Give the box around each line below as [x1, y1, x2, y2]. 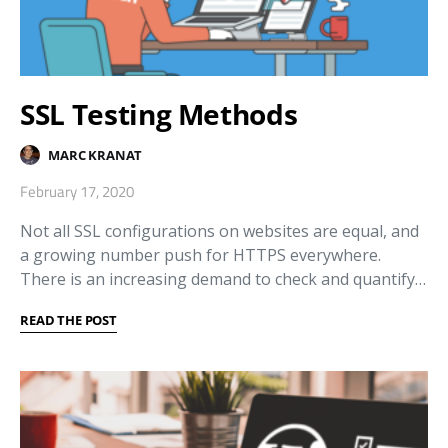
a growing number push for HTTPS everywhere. [20, 244, 381, 267]
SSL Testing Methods [20, 95, 298, 134]
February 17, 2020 [20, 180, 134, 204]
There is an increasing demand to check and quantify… [20, 268, 426, 291]
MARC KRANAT [48, 145, 143, 164]
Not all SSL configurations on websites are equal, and [20, 220, 419, 243]
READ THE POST [20, 311, 117, 330]
